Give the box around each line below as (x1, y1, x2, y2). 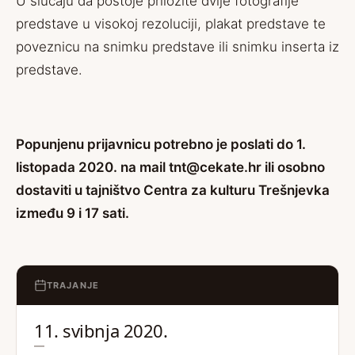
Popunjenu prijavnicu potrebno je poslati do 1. (16, 136, 306, 152)
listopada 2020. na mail (16, 159, 169, 175)
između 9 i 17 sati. (16, 205, 129, 221)
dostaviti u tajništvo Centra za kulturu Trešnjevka (16, 182, 330, 198)
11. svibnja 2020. (34, 319, 168, 342)
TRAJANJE (47, 280, 99, 291)
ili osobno (261, 159, 325, 175)
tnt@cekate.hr (169, 159, 261, 175)
